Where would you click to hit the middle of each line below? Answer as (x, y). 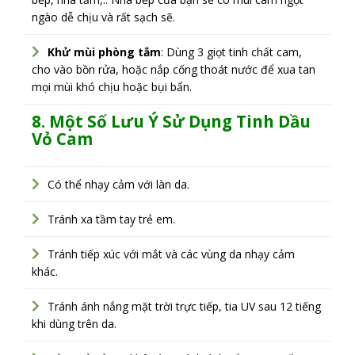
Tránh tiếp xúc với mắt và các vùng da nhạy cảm (171, 254)
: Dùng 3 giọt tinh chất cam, (231, 52)
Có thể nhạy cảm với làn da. (118, 184)
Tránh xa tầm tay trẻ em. (111, 219)
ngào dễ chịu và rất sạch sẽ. (103, 17)
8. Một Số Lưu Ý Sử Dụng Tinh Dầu (171, 121)
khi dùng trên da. (74, 323)
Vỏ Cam (62, 138)
